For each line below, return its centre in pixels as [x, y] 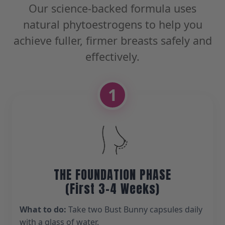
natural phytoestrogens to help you [113, 24]
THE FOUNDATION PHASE [113, 175]
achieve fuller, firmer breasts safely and [113, 40]
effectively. [113, 56]
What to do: [43, 209]
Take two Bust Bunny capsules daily [134, 209]
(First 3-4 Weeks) [113, 189]
